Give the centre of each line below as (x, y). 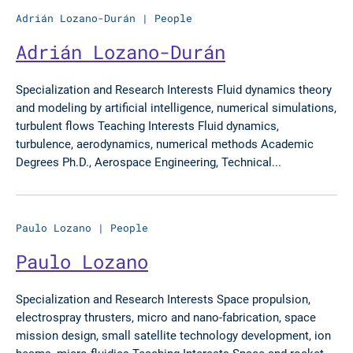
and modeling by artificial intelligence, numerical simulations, (176, 107)
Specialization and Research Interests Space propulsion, (163, 299)
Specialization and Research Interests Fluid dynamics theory (174, 89)
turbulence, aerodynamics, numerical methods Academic (165, 143)
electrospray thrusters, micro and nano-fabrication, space (166, 317)
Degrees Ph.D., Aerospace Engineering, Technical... (149, 162)
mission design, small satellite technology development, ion (173, 335)
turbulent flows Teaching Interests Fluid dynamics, (147, 125)
